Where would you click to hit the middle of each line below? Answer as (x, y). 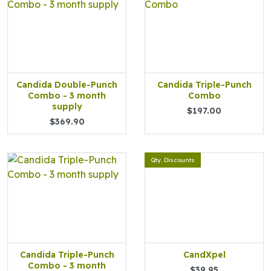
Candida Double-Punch (67, 85)
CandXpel (204, 255)
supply (67, 106)
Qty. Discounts (173, 160)
